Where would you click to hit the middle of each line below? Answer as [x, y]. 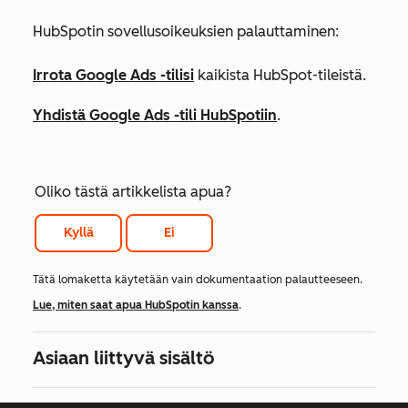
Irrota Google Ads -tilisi [113, 76]
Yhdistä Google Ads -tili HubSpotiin [155, 116]
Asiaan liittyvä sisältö [123, 358]
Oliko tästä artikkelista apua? [133, 192]
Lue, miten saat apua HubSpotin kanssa [136, 306]
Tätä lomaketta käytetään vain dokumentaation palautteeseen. [198, 280]
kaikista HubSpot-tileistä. [280, 76]
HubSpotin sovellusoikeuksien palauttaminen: [186, 32]
